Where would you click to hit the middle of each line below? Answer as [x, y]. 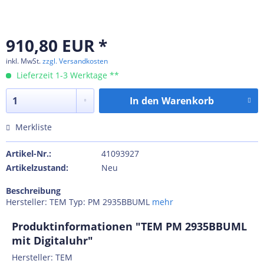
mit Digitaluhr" [52, 240]
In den [144, 101]
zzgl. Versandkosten [75, 61]
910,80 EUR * [57, 45]
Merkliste [34, 127]
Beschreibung [33, 191]
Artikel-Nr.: [29, 154]
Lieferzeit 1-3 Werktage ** [67, 75]
